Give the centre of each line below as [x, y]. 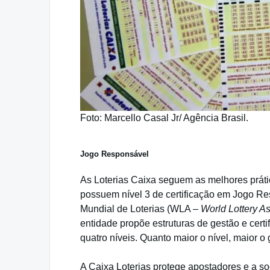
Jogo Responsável [115, 154]
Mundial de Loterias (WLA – [140, 209]
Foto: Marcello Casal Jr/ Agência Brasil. [164, 118]
